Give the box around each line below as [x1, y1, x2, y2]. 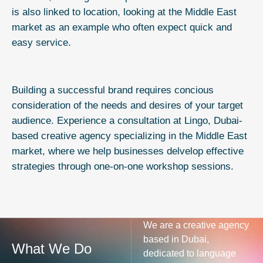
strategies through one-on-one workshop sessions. [12, 160, 234, 172]
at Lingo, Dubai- [170, 114, 242, 126]
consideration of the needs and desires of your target [12, 99, 243, 111]
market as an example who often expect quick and [12, 22, 232, 33]
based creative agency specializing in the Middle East [12, 130, 247, 141]
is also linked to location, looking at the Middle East [12, 6, 237, 18]
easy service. [12, 37, 71, 49]
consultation [117, 114, 170, 126]
